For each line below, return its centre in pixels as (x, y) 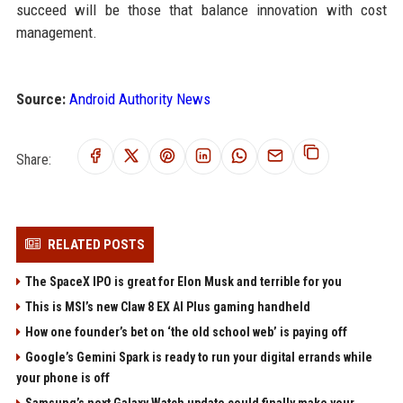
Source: (40, 99)
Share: (33, 159)
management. (56, 33)
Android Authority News (139, 99)
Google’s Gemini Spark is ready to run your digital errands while (198, 358)
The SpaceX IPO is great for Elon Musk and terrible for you (183, 282)
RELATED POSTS (96, 245)
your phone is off (63, 378)
